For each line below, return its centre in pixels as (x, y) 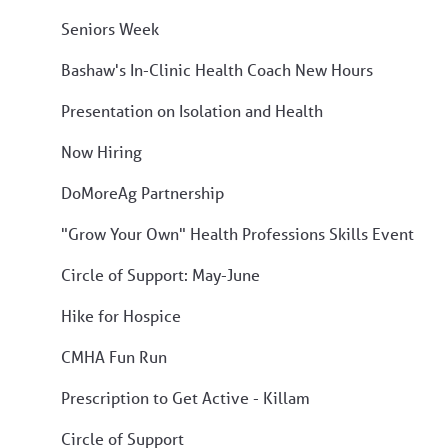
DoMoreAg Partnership (142, 192)
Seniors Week (110, 28)
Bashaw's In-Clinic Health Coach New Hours (217, 69)
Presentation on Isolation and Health (192, 110)
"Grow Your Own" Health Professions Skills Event (237, 233)
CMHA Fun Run (114, 356)
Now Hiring (101, 151)
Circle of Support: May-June (160, 274)
